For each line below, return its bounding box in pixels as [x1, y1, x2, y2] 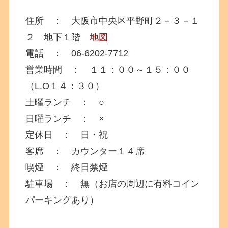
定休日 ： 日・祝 [25, 130, 108, 140]
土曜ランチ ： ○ [25, 97, 105, 108]
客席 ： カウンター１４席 [25, 146, 145, 157]
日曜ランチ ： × [25, 113, 105, 124]
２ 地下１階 [25, 32, 90, 43]
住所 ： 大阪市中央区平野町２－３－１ [25, 16, 200, 26]
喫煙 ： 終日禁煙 [25, 162, 108, 173]
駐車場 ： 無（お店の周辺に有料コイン [25, 179, 200, 189]
